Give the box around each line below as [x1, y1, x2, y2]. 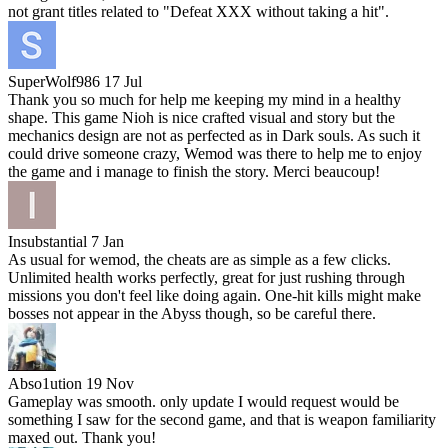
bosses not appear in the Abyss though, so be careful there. [8, 305, 376, 323]
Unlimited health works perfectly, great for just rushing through [8, 269, 405, 287]
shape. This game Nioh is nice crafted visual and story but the [8, 109, 395, 127]
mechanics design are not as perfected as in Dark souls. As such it [8, 127, 420, 145]
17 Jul [104, 73, 142, 91]
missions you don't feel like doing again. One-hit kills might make [8, 287, 421, 305]
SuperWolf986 [8, 73, 100, 91]
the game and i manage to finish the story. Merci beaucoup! [8, 163, 380, 181]
